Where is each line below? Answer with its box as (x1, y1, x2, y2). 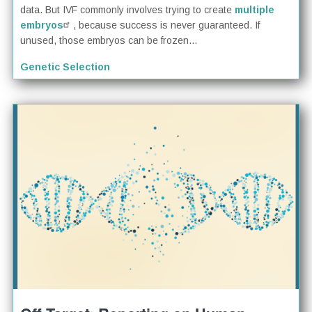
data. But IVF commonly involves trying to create (20, 4, 235, 16)
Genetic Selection (20, 61, 111, 73)
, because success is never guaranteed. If (73, 19, 260, 31)
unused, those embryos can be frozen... (20, 35, 198, 47)
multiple (235, 4, 275, 16)
